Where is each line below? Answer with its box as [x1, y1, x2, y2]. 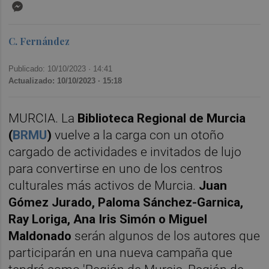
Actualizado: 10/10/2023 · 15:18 [8, 76, 122, 86]
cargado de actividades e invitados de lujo [8, 145, 242, 160]
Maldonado [8, 229, 72, 244]
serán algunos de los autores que [71, 229, 261, 244]
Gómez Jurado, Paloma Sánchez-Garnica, [8, 195, 244, 210]
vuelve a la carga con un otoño [52, 128, 225, 143]
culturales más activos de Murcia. [8, 178, 199, 193]
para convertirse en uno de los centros [8, 162, 223, 177]
